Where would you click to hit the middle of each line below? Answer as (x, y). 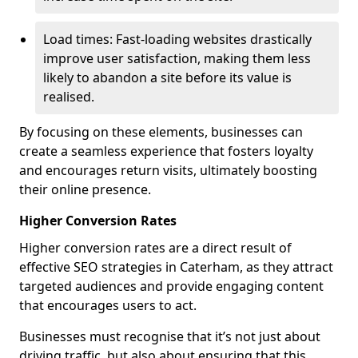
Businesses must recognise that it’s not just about (170, 336)
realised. (69, 97)
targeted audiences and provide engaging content (171, 286)
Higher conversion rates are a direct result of (155, 248)
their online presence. (85, 189)
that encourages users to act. (108, 305)
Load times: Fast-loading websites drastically (177, 39)
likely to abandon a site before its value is (167, 78)
